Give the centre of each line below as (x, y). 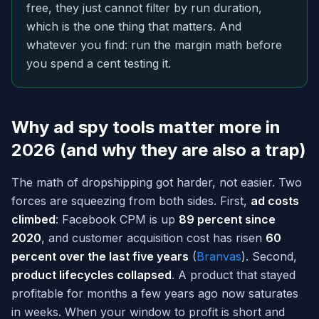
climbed (33, 220)
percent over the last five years (100, 257)
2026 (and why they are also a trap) (159, 150)
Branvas (219, 257)
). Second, (269, 257)
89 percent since (227, 220)
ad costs (275, 201)
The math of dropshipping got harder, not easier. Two (157, 183)
